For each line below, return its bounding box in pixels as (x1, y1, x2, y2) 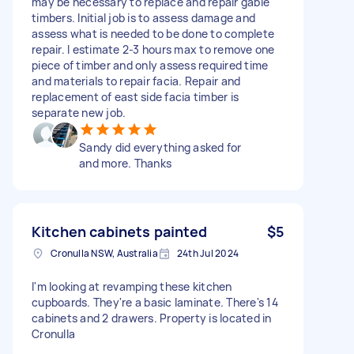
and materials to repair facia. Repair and (32, 73, 241, 88)
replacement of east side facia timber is (32, 88, 239, 104)
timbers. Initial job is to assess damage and (32, 9, 255, 25)
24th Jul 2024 (176, 246, 239, 260)
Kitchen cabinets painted (32, 221, 208, 241)
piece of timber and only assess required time (32, 57, 269, 73)
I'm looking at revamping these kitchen (32, 278, 232, 294)
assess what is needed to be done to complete (32, 25, 274, 41)
